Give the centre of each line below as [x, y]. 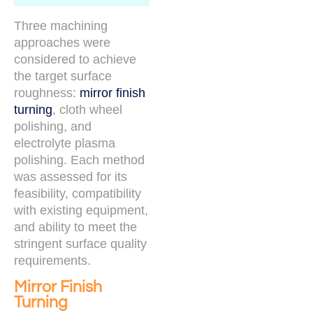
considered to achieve [75, 60]
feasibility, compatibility [78, 194]
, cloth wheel [87, 110]
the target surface [63, 77]
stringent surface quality [80, 244]
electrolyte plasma [65, 144]
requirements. [52, 261]
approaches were [62, 43]
